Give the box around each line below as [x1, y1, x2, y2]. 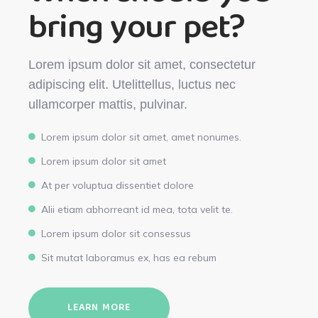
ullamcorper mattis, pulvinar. [28, 97, 188, 112]
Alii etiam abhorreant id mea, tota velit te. [41, 203, 234, 216]
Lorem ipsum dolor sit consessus [41, 227, 192, 241]
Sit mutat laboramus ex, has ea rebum [41, 251, 217, 265]
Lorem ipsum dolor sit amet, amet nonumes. [41, 131, 242, 144]
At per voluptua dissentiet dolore [41, 179, 194, 192]
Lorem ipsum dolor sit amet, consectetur [28, 57, 256, 72]
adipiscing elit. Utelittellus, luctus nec [28, 77, 236, 92]
